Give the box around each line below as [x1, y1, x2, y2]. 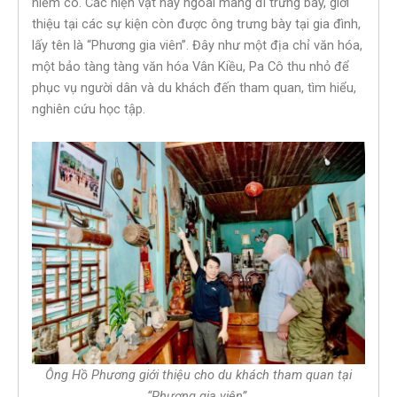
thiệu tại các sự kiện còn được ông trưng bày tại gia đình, [32, 15, 361, 32]
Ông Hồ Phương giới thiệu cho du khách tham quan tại [45, 367, 352, 384]
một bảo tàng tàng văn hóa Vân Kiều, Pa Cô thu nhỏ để [32, 58, 349, 74]
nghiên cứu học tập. [32, 100, 145, 117]
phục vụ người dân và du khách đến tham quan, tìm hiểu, [32, 79, 356, 96]
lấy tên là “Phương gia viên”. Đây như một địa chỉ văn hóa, [32, 36, 362, 53]
